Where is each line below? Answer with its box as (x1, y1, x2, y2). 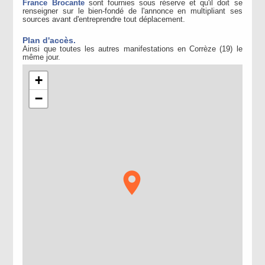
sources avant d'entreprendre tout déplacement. (22, 15, 186, 24)
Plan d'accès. (22, 35, 76, 45)
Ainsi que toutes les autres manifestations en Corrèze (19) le (22, 45, 243, 53)
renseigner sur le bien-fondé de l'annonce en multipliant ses (22, 7, 243, 15)
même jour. (22, 53, 61, 62)
